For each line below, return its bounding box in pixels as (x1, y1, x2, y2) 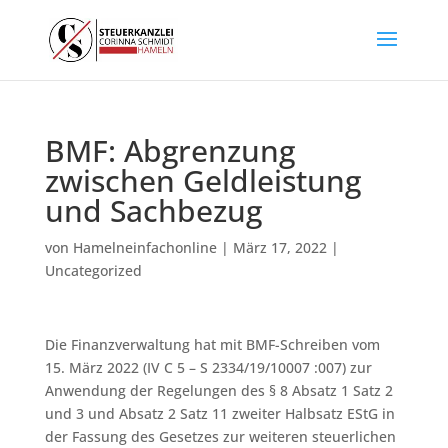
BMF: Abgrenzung (44, 130, 295, 171)
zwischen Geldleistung (44, 160, 361, 201)
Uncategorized (44, 261, 142, 280)
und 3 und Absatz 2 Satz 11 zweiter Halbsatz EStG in (44, 404, 395, 423)
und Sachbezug (44, 190, 262, 231)
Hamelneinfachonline (72, 238, 217, 257)
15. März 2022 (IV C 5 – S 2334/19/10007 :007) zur (44, 358, 372, 377)
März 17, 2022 (232, 238, 327, 257)
